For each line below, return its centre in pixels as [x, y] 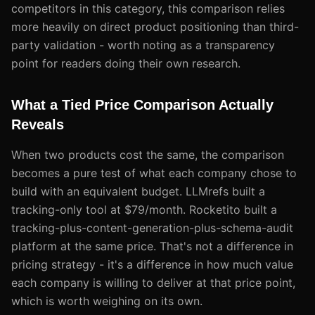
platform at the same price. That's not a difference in [152, 246]
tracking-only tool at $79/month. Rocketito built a [144, 209]
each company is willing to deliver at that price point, [153, 282]
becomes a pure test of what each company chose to [154, 173]
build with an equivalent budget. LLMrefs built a [138, 191]
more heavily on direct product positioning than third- [155, 26]
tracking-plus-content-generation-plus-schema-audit [152, 227]
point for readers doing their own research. [126, 63]
